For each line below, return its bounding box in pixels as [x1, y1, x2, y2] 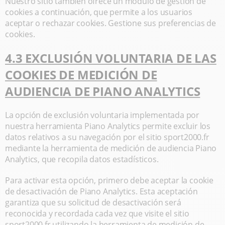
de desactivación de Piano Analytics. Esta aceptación [5, 186, 198, 197]
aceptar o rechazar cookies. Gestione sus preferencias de [5, 18, 216, 29]
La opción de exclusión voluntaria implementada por [5, 109, 199, 121]
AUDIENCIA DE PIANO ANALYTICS [5, 83, 200, 99]
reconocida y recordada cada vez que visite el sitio [5, 208, 189, 219]
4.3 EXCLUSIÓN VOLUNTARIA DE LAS [5, 50, 216, 66]
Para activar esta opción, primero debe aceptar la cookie [5, 175, 213, 186]
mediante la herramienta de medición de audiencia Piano [5, 143, 217, 154]
